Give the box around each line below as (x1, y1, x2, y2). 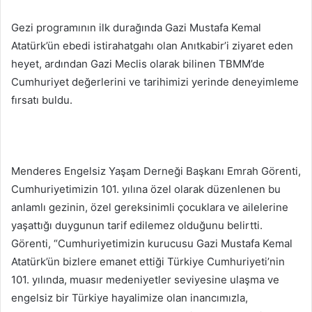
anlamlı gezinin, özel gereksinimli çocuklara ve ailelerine (11, 201, 288, 214)
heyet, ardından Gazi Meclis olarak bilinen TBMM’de (11, 57, 265, 71)
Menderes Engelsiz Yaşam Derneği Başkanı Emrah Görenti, (11, 164, 301, 178)
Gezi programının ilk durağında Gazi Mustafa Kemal (11, 21, 261, 35)
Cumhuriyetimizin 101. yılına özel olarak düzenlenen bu (11, 182, 281, 196)
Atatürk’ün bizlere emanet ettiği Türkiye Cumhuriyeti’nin (11, 255, 285, 269)
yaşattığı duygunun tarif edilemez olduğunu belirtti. (11, 219, 263, 233)
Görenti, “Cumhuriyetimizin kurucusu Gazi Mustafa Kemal (11, 237, 292, 251)
